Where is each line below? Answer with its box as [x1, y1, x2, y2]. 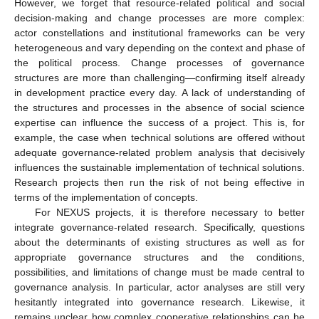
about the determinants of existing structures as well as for [14, 236, 305, 248]
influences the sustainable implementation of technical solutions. [14, 161, 305, 173]
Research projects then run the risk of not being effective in [14, 176, 305, 188]
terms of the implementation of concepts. [14, 191, 198, 203]
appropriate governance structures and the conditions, [14, 251, 305, 263]
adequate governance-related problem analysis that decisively [14, 146, 305, 158]
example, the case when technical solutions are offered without [14, 131, 305, 143]
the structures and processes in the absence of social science [14, 101, 305, 113]
